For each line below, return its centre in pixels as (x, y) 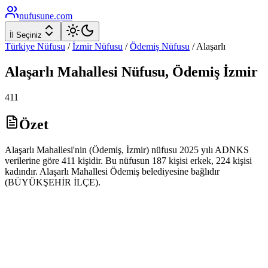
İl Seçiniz (26, 35)
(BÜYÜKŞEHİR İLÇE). (53, 182)
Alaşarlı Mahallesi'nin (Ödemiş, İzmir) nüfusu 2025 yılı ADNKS (127, 150)
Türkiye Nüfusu (35, 46)
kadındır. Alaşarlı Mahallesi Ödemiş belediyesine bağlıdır (112, 171)
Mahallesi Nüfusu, (113, 71)
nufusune (36, 16)
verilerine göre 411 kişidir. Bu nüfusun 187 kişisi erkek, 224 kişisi (128, 160)
